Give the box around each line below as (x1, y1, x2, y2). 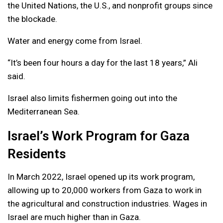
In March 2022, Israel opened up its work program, (7, 172, 195, 182)
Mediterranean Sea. (7, 107, 80, 117)
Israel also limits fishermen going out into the (7, 93, 177, 104)
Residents (7, 146, 66, 162)
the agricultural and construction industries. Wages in (7, 199, 207, 209)
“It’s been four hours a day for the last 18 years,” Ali (7, 58, 198, 68)
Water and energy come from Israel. (7, 36, 142, 46)
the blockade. (7, 14, 57, 24)
